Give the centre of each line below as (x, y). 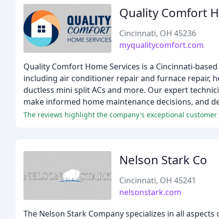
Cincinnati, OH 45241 (158, 180)
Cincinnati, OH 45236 (158, 33)
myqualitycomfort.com (162, 45)
